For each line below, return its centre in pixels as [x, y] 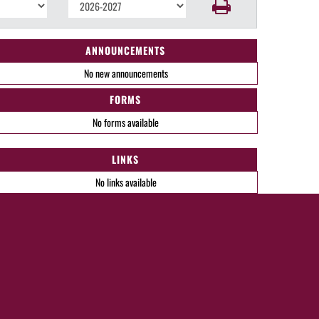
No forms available [126, 122]
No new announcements [126, 73]
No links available [126, 182]
